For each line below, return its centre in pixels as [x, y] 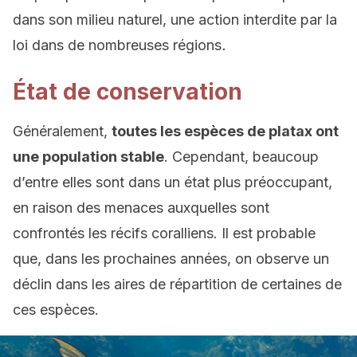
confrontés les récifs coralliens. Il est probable [164, 233]
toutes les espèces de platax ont [225, 131]
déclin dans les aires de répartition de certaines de [177, 284]
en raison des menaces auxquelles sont [141, 208]
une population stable [88, 157]
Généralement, [62, 131]
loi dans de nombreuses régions [117, 45]
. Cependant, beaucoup [241, 157]
